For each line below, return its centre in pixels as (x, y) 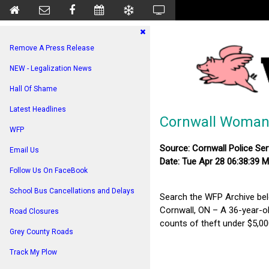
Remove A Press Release (52, 48)
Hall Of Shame (33, 89)
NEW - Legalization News (51, 68)
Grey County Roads (41, 232)
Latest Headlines (38, 109)
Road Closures (34, 211)
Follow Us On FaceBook (49, 171)
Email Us (24, 150)
